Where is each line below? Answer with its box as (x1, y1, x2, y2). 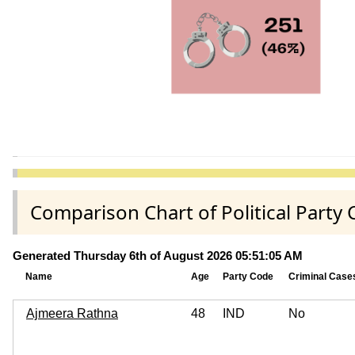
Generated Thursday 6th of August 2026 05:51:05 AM (13, 248, 303, 262)
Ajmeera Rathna (26, 306, 118, 320)
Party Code (223, 270, 273, 282)
